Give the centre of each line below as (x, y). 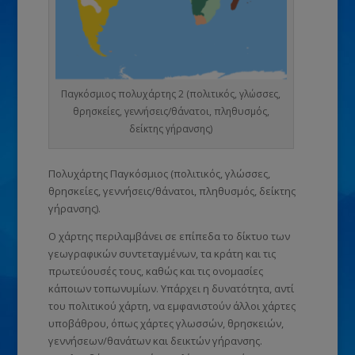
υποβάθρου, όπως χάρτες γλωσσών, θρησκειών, (166, 323)
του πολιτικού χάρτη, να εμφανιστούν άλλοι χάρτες (172, 305)
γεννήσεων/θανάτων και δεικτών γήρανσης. (155, 340)
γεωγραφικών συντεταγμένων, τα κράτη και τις (162, 253)
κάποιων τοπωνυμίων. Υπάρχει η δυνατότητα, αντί (171, 288)
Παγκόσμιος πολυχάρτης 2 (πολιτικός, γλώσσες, (171, 94)
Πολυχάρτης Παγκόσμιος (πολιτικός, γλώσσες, (159, 173)
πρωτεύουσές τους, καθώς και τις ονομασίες (155, 271)
